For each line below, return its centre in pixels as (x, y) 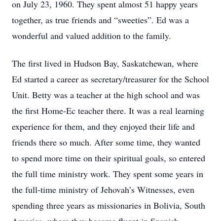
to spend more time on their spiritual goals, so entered (109, 158)
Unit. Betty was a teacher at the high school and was (106, 95)
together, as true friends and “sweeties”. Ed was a (100, 20)
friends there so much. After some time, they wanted (106, 142)
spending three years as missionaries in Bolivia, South (109, 205)
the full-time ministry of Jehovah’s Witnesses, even (103, 189)
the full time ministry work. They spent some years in (108, 174)
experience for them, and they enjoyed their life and (103, 126)
